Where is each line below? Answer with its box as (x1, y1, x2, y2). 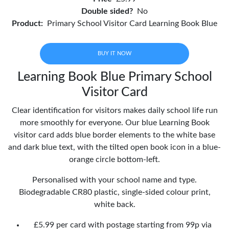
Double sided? (81, 7, 133, 15)
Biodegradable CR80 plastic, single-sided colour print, (18, 188, 211, 196)
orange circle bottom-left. (69, 155, 160, 164)
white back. (94, 200, 135, 209)
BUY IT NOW (98, 50, 131, 56)
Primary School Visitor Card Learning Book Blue (47, 19, 217, 28)
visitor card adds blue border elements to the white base (14, 130, 215, 139)
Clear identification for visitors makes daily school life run (11, 106, 218, 114)
